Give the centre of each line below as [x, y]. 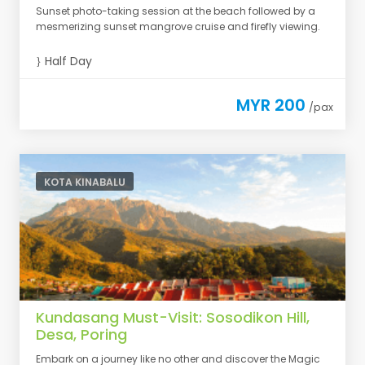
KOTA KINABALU [85, 182]
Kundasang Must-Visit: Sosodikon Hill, [173, 317]
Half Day [67, 61]
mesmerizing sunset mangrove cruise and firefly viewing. [178, 26]
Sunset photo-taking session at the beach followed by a [176, 11]
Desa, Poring [81, 334]
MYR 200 [271, 105]
